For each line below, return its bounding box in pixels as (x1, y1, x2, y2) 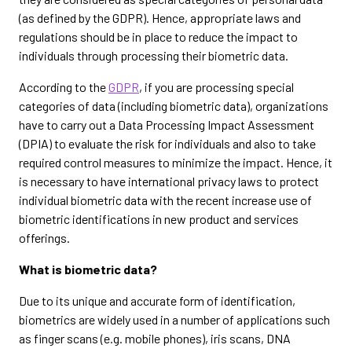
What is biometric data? (19, 262, 157, 277)
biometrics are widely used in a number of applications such (19, 312, 330, 327)
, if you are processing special (139, 79, 294, 94)
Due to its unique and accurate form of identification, (19, 293, 295, 308)
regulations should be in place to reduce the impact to (19, 29, 298, 44)
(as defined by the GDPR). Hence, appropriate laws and (19, 10, 301, 25)
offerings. (19, 230, 70, 245)
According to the (19, 79, 108, 94)
